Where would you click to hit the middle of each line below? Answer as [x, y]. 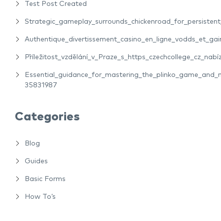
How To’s [40, 197]
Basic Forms [45, 179]
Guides [36, 161]
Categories [47, 117]
